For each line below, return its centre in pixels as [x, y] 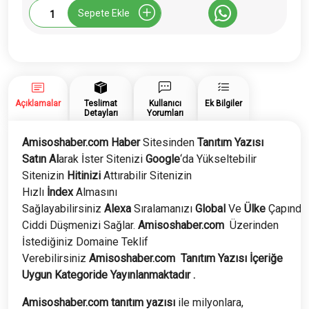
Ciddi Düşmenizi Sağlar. [80, 226]
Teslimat [101, 104]
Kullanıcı [165, 104]
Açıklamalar [38, 104]
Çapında [286, 209]
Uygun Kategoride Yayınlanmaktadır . [109, 275]
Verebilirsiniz [56, 259]
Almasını [95, 192]
